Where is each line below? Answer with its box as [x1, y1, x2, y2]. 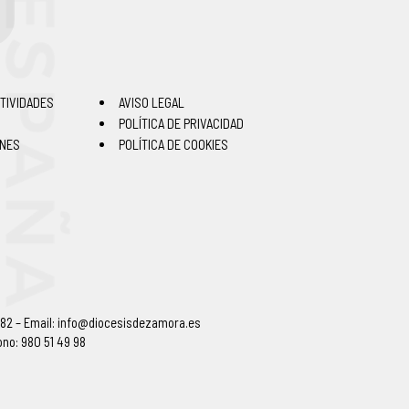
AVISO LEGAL [118, 94, 184, 110]
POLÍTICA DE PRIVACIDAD [118, 115, 244, 131]
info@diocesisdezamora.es [57, 314, 201, 330]
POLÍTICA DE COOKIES [118, 136, 228, 152]
